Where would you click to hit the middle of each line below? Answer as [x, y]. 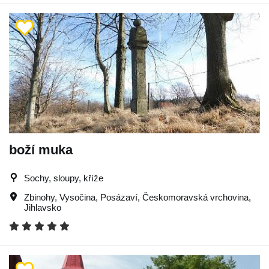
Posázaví [119, 197]
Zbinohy [39, 197]
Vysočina [77, 197]
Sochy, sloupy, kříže [64, 178]
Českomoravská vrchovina [195, 197]
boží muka [41, 150]
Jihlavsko [43, 207]
